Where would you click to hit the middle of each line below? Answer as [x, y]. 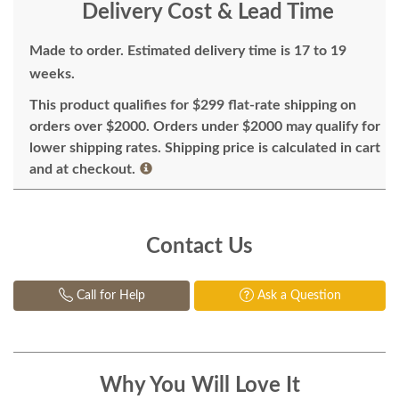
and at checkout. [82, 169]
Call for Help [109, 295]
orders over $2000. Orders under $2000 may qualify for [205, 126]
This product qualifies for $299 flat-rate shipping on [193, 105]
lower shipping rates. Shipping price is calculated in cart [205, 147]
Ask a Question [297, 295]
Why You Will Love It [199, 385]
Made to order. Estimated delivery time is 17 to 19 [188, 50]
